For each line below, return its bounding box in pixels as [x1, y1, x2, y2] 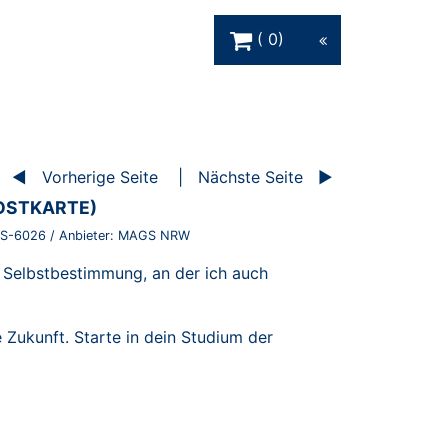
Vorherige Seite [42, 166, 158, 187]
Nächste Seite [198, 166, 303, 187]
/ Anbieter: [50, 228, 118, 244]
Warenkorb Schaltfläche [213, 13, 393, 33]
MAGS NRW [118, 228, 190, 244]
